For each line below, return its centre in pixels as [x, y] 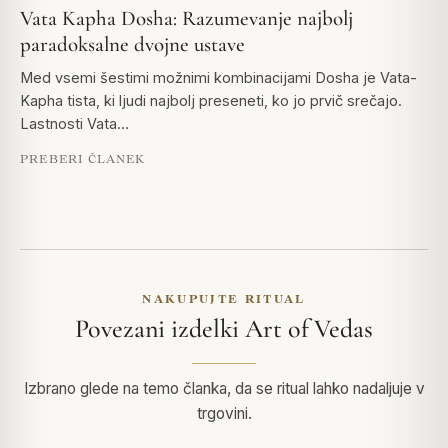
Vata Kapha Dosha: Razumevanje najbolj [186, 19]
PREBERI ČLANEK [83, 159]
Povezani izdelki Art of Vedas [224, 329]
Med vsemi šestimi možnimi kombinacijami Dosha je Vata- [218, 78]
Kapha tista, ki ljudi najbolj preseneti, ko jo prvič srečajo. [211, 101]
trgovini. [224, 414]
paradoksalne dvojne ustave [132, 45]
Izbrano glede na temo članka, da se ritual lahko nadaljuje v [224, 389]
